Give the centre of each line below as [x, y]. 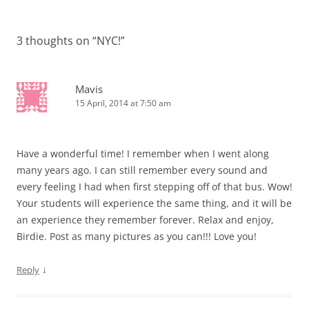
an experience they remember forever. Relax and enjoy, [145, 219]
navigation [42, 8]
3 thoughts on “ [57, 40]
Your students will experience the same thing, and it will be [154, 203]
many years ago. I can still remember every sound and [142, 170]
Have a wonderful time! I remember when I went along [143, 153]
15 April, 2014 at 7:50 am [123, 103]
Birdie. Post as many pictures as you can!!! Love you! [137, 236]
